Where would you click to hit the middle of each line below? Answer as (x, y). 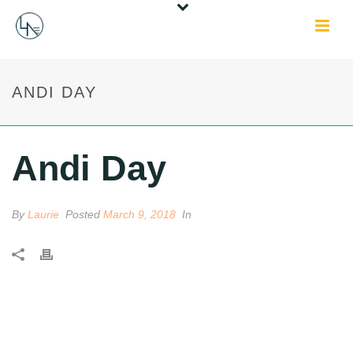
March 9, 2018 (139, 214)
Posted (83, 214)
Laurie (43, 214)
